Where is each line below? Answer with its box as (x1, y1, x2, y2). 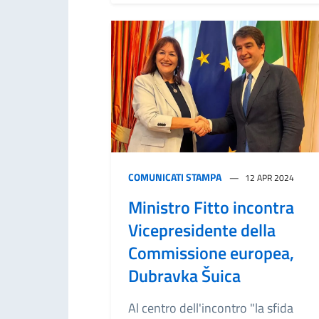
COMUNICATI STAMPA (128, 169, 221, 184)
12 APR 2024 (245, 170, 294, 184)
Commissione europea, (128, 239, 294, 266)
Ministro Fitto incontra (128, 194, 294, 220)
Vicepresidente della (128, 216, 276, 243)
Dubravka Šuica (128, 262, 241, 288)
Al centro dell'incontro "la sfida (128, 298, 293, 318)
